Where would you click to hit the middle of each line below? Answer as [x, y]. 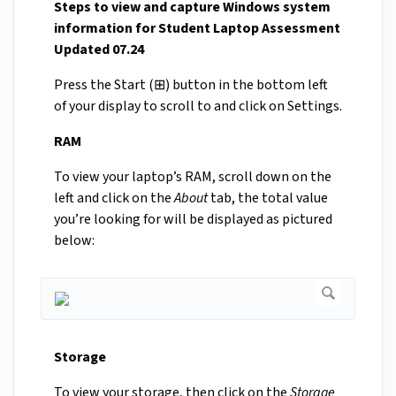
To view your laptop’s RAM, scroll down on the [193, 177]
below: [74, 241]
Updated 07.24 [99, 50]
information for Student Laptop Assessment [197, 29]
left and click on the [114, 198]
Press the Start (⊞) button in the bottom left [191, 85]
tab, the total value [269, 198]
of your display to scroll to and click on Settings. [198, 107]
